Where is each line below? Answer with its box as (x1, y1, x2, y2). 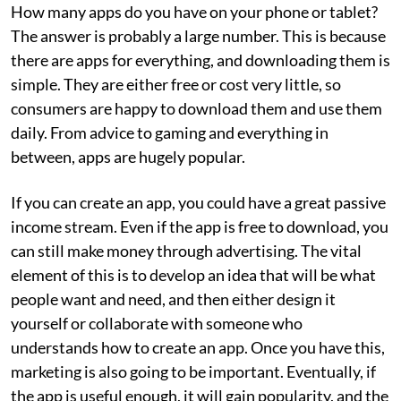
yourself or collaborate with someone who (11, 313, 303, 333)
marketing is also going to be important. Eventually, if (11, 362, 376, 381)
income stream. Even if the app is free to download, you (11, 217, 388, 236)
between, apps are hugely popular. (11, 147, 245, 166)
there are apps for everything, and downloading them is (11, 50, 390, 70)
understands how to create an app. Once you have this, (11, 337, 385, 357)
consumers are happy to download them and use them (11, 98, 382, 118)
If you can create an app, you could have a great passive (11, 192, 386, 212)
